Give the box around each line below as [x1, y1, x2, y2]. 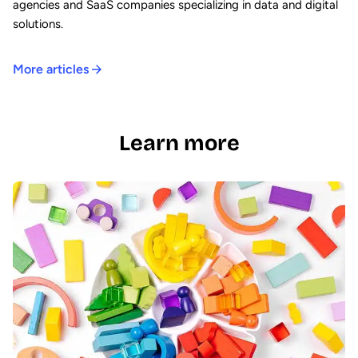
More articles [13, 62, 89, 78]
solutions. [13, 17, 63, 32]
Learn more [118, 130, 240, 157]
